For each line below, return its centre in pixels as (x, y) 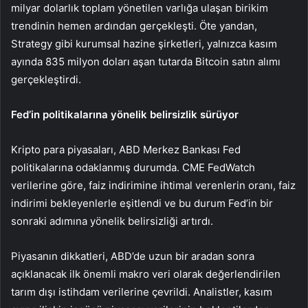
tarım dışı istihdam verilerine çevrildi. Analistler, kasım (142, 292)
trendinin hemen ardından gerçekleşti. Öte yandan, (134, 26)
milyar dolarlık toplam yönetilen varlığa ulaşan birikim (140, 8)
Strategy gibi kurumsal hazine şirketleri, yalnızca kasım (144, 44)
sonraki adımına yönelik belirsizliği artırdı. (112, 221)
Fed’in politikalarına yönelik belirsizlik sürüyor (125, 115)
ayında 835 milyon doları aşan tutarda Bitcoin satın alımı (146, 62)
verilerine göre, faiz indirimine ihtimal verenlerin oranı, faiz (153, 186)
